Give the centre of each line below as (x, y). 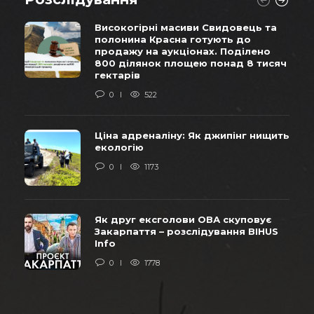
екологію (119, 147)
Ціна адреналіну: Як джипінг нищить (192, 135)
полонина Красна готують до (173, 39)
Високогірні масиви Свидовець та (186, 27)
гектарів (117, 75)
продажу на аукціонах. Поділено (183, 51)
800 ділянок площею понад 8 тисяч (191, 63)
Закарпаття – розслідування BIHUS (186, 231)
